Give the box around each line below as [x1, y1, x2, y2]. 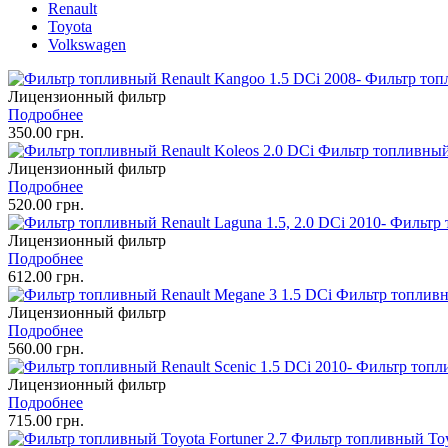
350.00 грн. [8, 123, 84, 141]
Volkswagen [48, 35, 126, 53]
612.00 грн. [8, 267, 84, 285]
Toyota [48, 17, 92, 35]
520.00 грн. [8, 195, 84, 213]
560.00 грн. [8, 339, 84, 357]
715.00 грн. [8, 411, 84, 429]
